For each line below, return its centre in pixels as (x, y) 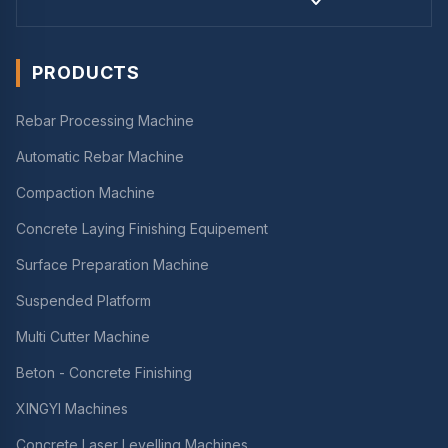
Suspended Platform (83, 300)
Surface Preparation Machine (112, 264)
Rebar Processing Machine (105, 120)
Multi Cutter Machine (83, 336)
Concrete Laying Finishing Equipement (142, 228)
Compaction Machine (85, 192)
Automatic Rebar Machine (100, 156)
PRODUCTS (86, 72)
